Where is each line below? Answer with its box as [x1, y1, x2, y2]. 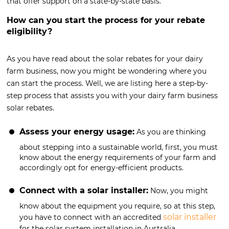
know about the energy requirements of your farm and [19, 153, 216, 163]
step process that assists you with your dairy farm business [7, 91, 218, 101]
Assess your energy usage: [19, 127, 134, 137]
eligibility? [7, 27, 52, 37]
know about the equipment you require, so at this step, [19, 201, 215, 211]
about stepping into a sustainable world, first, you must [19, 143, 218, 152]
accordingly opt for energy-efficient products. [19, 163, 184, 173]
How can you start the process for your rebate [7, 15, 205, 26]
